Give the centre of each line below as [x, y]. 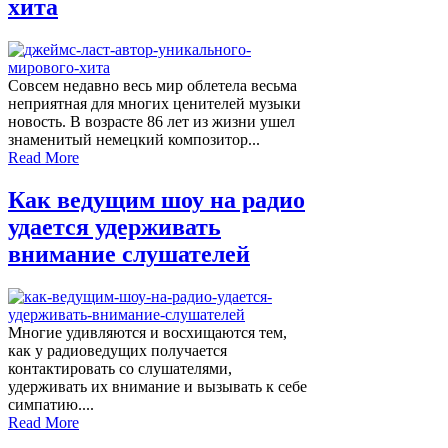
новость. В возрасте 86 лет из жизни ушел [151, 122]
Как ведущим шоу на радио [156, 200]
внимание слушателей [129, 254]
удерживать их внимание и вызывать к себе [157, 387]
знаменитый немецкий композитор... [134, 140]
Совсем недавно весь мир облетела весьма [152, 86]
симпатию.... [51, 405]
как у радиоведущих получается [117, 351]
